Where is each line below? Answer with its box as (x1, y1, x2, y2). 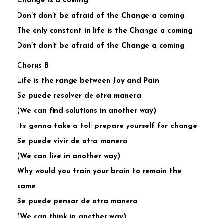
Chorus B (17, 62, 49, 70)
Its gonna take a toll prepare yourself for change (17, 123, 197, 130)
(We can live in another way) (17, 153, 120, 161)
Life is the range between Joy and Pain (17, 77, 159, 85)
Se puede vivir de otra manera (17, 138, 127, 145)
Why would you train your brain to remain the (17, 168, 182, 176)
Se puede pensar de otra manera (17, 198, 138, 206)
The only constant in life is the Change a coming (17, 27, 193, 35)
